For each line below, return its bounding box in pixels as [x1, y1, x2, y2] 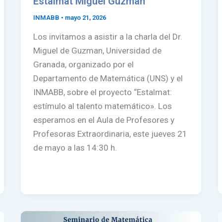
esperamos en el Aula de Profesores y [33, 115, 175, 125]
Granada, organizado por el [33, 59, 134, 70]
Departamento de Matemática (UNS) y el [33, 73, 183, 84]
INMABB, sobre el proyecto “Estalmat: [33, 87, 172, 98]
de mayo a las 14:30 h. [33, 143, 117, 153]
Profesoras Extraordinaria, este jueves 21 [33, 129, 188, 139]
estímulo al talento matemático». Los [33, 101, 172, 111]
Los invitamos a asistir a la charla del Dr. [33, 32, 183, 42]
